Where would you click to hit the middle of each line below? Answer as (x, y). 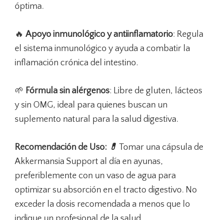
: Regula (188, 34)
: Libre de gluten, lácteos (156, 91)
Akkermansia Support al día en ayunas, (89, 161)
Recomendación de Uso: (62, 147)
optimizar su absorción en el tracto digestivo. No (106, 190)
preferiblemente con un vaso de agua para (95, 176)
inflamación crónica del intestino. (76, 63)
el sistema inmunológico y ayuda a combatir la (102, 48)
